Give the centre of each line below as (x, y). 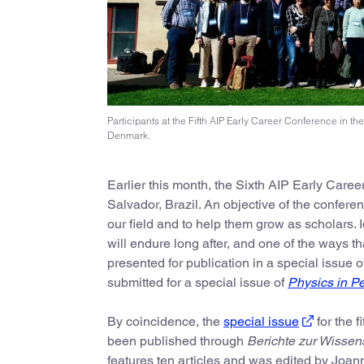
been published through (177, 341)
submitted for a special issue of (197, 282)
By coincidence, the (165, 321)
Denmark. (129, 135)
